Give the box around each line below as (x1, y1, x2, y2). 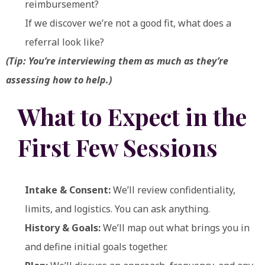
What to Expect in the (18, 100, 247, 132)
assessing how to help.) (6, 73, 112, 86)
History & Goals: (25, 221, 101, 234)
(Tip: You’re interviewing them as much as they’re (6, 54, 228, 67)
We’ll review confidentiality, (111, 183, 235, 196)
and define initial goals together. (25, 240, 167, 253)
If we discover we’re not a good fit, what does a (25, 16, 231, 30)
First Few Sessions (18, 131, 218, 163)
